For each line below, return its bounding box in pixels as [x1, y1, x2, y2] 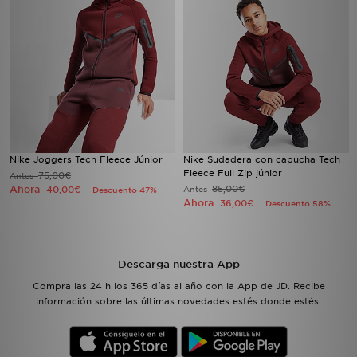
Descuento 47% [92, 185, 157, 194]
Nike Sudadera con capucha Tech [183, 154, 340, 165]
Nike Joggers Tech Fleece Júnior [10, 154, 163, 165]
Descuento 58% [265, 198, 331, 208]
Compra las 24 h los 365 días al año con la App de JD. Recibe [32, 280, 325, 292]
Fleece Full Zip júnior [183, 167, 282, 178]
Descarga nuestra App [117, 258, 240, 270]
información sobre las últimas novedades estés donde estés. [36, 296, 321, 307]
